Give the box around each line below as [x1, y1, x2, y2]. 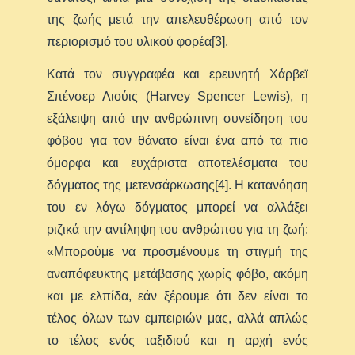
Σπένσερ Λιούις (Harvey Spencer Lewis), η [47, 89, 308, 103]
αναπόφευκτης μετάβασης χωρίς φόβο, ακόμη [47, 266, 308, 281]
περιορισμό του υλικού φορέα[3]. [47, 34, 229, 48]
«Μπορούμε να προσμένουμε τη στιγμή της [47, 244, 308, 258]
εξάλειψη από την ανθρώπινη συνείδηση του [47, 111, 308, 125]
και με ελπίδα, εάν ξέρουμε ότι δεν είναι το [47, 288, 308, 303]
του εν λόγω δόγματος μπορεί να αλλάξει [47, 200, 308, 214]
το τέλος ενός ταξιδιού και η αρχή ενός [47, 333, 308, 347]
